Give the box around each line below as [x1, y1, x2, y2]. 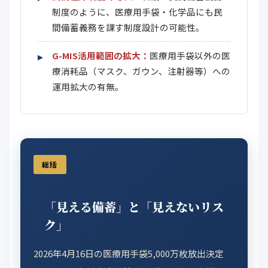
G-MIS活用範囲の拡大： [52, 49, 150, 62]
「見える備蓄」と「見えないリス [44, 198, 224, 215]
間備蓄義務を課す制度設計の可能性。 [52, 21, 205, 33]
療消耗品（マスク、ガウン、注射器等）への [52, 65, 230, 77]
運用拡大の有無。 [52, 80, 124, 93]
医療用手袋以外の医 [150, 49, 230, 62]
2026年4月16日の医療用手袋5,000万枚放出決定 [33, 247, 224, 260]
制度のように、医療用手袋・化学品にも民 [52, 5, 223, 18]
